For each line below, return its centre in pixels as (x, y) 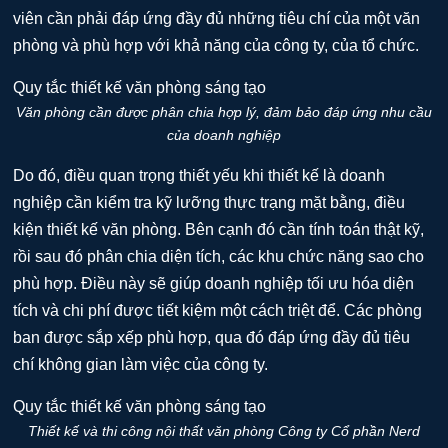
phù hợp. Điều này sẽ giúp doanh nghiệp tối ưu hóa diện (214, 283)
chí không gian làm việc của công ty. (141, 364)
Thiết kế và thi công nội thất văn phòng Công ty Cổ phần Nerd (224, 431)
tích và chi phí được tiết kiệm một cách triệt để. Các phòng (218, 310)
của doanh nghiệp (224, 135)
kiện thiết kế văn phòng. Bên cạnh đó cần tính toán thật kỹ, (219, 229)
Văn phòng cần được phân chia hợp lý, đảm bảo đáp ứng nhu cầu (224, 112)
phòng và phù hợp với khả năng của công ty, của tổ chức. (216, 45)
